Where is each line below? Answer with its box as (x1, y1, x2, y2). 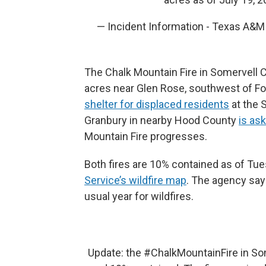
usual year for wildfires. (84, 190, 194, 202)
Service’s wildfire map (84, 174, 186, 186)
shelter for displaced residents (84, 98, 229, 110)
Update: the (87, 246, 144, 259)
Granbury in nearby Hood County (84, 114, 239, 126)
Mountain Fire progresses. (84, 130, 207, 142)
